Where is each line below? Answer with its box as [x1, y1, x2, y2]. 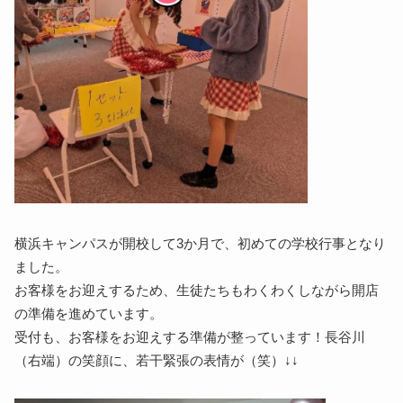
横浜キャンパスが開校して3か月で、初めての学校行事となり [14, 236, 387, 251]
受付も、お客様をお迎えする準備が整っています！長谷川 [14, 329, 366, 345]
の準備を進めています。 [14, 306, 164, 321]
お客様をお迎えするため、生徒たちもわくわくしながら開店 [14, 282, 380, 298]
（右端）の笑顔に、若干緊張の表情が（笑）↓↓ [14, 353, 300, 368]
